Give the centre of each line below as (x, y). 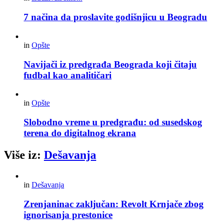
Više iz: (24, 155)
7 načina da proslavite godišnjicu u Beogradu (115, 17)
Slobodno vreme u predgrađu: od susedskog (113, 122)
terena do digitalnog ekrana (80, 133)
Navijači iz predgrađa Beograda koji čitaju (110, 64)
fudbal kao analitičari (68, 75)
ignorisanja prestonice (68, 215)
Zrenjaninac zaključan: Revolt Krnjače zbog (114, 204)
